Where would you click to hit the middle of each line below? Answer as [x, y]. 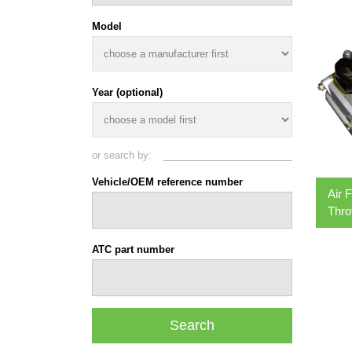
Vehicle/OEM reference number [167, 182]
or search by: [122, 156]
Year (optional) [127, 93]
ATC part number [133, 250]
